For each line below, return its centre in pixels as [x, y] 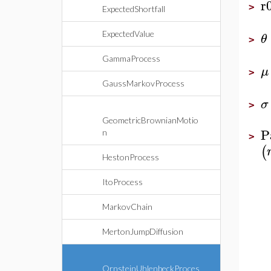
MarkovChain [127, 207]
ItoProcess [122, 182]
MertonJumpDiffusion [143, 231]
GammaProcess [131, 58]
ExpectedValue [128, 34]
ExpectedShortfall [134, 9]
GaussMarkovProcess [143, 83]
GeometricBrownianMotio [150, 120]
